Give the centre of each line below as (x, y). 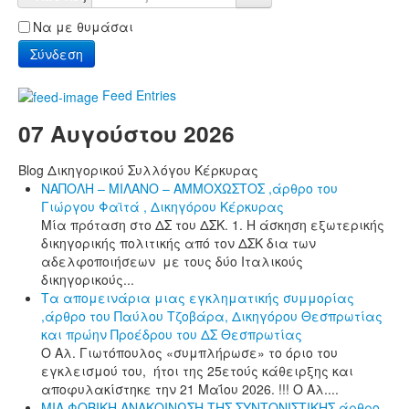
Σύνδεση (57, 53)
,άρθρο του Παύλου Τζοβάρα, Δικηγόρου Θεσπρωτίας (212, 315)
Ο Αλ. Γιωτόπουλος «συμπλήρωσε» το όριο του (189, 352)
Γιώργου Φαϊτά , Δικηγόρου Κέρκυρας (163, 206)
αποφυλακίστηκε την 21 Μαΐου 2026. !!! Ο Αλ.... (190, 388)
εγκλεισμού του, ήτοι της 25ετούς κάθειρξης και (197, 370)
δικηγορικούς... (88, 279)
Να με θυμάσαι (83, 26)
